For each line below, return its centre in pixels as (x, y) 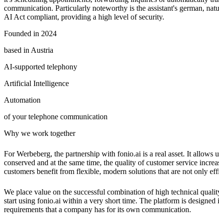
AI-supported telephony (41, 67)
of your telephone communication (56, 117)
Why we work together (40, 133)
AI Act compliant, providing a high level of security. (84, 17)
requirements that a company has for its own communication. (98, 210)
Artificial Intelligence (36, 84)
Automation (22, 100)
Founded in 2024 (30, 34)
